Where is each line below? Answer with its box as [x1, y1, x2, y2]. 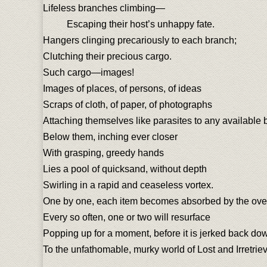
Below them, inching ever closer [43, 132, 178, 142]
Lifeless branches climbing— [43, 3, 165, 13]
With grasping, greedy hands [43, 148, 164, 158]
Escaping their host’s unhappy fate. [67, 19, 215, 29]
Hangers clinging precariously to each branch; [43, 35, 237, 45]
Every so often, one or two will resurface [43, 212, 210, 222]
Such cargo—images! [43, 67, 134, 77]
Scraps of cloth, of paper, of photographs [43, 100, 212, 110]
